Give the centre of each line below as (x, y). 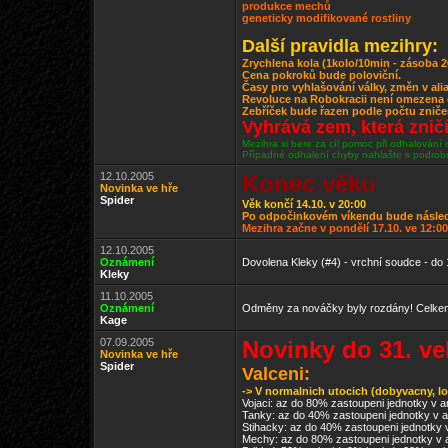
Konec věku (309, 183)
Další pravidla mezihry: (340, 46)
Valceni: (276, 374)
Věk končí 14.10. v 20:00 (304, 204)
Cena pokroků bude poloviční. (321, 75)
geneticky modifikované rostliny (326, 18)
